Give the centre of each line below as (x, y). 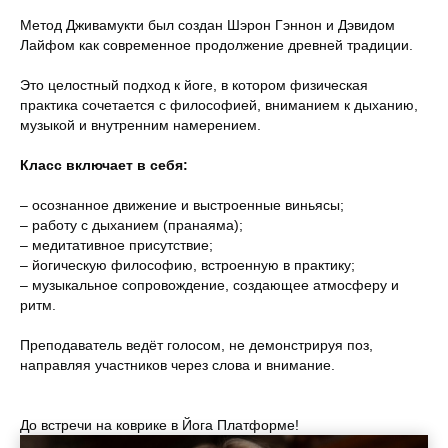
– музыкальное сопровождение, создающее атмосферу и (209, 285)
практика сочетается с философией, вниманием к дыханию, (219, 105)
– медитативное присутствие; (116, 245)
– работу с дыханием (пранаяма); (131, 225)
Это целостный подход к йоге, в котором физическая (194, 85)
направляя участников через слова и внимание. (177, 365)
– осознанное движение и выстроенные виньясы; (182, 205)
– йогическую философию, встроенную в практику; (187, 265)
